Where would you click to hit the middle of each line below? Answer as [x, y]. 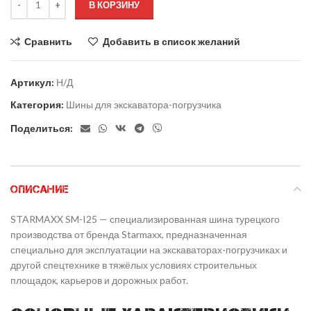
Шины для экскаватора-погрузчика [144, 104]
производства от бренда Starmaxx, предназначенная [129, 234]
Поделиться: [42, 128]
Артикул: [33, 82]
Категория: [37, 104]
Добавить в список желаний [171, 41]
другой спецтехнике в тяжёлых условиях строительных [134, 264]
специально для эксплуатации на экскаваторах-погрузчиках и [149, 249]
